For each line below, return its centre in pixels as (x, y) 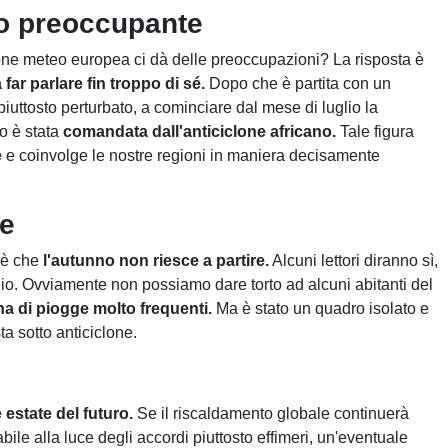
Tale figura (375, 131)
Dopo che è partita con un (298, 83)
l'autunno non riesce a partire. (156, 260)
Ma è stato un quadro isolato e (320, 308)
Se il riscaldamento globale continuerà (271, 413)
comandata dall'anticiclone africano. (199, 131)
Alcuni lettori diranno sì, (353, 260)
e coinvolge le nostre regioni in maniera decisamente (191, 155)
